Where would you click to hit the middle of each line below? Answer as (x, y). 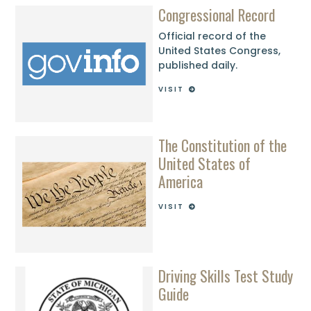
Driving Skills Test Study (226, 275)
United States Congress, (220, 51)
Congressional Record (217, 14)
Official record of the (212, 36)
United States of (205, 163)
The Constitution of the (223, 145)
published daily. (198, 66)
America (181, 181)
